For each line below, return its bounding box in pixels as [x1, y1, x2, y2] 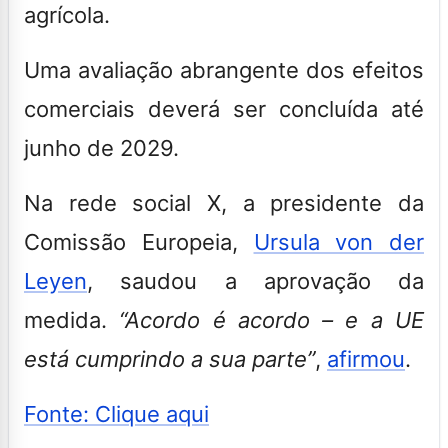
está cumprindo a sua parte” [24, 345, 315, 372]
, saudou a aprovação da [87, 267, 424, 294]
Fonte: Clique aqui [24, 400, 209, 427]
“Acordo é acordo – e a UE [119, 306, 425, 333]
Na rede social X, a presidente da [24, 189, 424, 216]
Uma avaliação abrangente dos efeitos [24, 56, 424, 83]
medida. [24, 306, 120, 333]
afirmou [327, 345, 405, 372]
